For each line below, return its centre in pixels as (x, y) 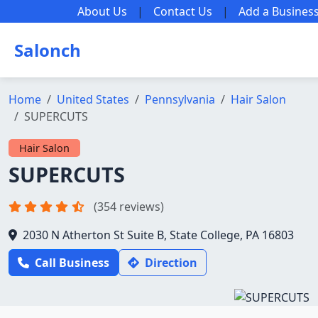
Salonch (48, 50)
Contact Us (183, 11)
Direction (171, 263)
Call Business (72, 263)
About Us (102, 11)
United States (93, 99)
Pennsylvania (180, 99)
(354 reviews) (129, 207)
